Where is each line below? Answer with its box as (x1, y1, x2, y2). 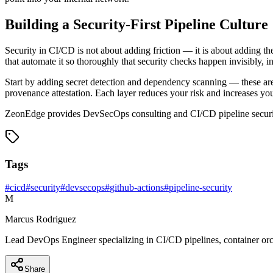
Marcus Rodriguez (5, 214, 76, 225)
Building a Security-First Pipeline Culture (5, 16, 268, 33)
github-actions (110, 182, 164, 193)
